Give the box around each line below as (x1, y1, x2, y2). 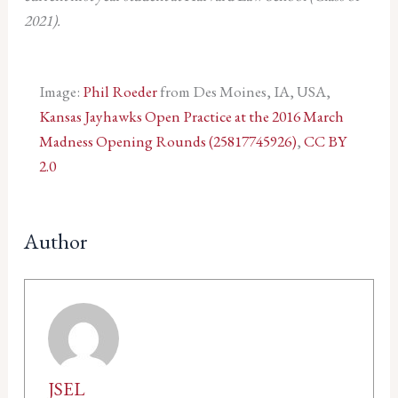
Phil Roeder (82, 82, 157, 102)
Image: (38, 82, 83, 102)
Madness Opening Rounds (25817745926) (38, 131, 297, 152)
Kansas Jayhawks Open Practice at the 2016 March (38, 107, 344, 127)
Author (23, 226, 88, 255)
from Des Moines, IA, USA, (156, 82, 330, 102)
